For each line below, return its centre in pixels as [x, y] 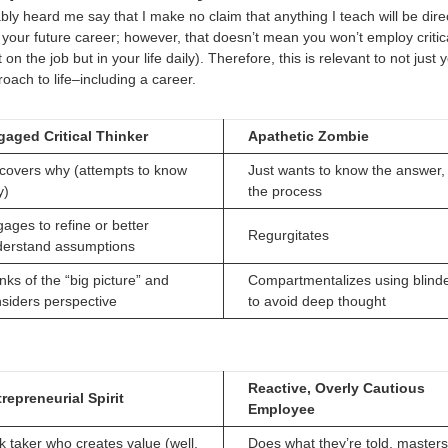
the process [285, 190]
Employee [281, 409]
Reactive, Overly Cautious [336, 388]
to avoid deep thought [317, 300]
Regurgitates [288, 234]
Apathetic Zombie [308, 135]
